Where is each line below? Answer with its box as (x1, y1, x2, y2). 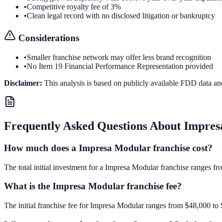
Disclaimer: (4, 79, 42, 88)
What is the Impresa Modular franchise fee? (4, 181, 182, 192)
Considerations (16, 33, 79, 44)
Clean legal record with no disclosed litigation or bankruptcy (27, 11, 215, 20)
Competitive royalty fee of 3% (27, 2, 121, 11)
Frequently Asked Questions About (4, 119, 184, 132)
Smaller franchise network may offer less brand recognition (27, 53, 211, 62)
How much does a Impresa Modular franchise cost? (4, 142, 213, 153)
